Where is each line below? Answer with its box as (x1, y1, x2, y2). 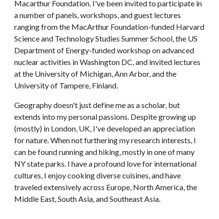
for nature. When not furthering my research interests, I (14, 135, 197, 145)
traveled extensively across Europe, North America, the (14, 182, 197, 192)
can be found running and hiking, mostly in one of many (14, 147, 195, 156)
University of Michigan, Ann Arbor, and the (33, 69, 177, 78)
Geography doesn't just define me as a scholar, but (14, 100, 180, 109)
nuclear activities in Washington (14, 57, 120, 66)
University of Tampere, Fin (14, 81, 103, 90)
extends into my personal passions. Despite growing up (14, 112, 197, 121)
